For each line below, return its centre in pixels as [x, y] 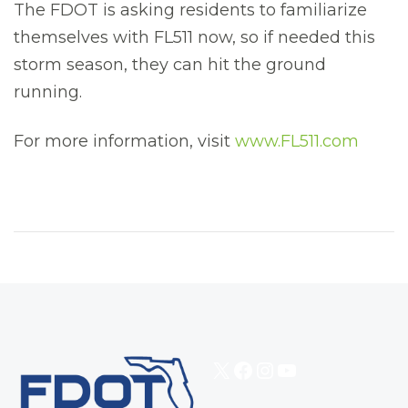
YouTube [323, 369]
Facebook [284, 369]
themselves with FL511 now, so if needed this [194, 37]
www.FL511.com [297, 141]
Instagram [309, 369]
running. [48, 92]
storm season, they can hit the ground [170, 65]
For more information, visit [124, 141]
